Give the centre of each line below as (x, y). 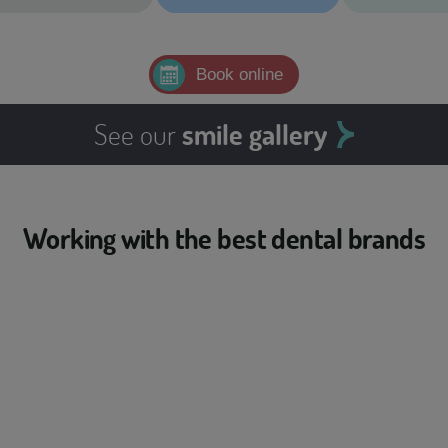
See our (138, 134)
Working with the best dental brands (224, 238)
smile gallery (254, 134)
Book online (239, 74)
